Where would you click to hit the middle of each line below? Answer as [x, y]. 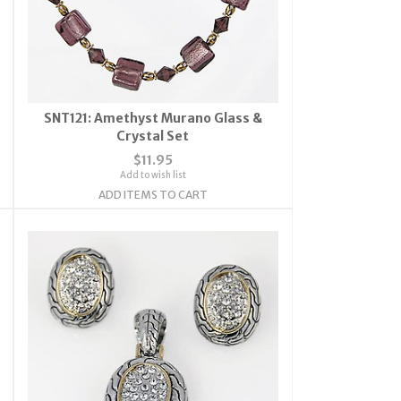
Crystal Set [153, 136]
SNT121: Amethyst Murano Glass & [153, 118]
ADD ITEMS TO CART [153, 194]
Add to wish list [153, 175]
